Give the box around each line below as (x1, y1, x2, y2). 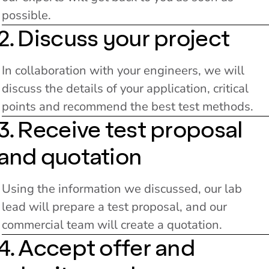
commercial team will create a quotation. (1, 216, 222, 233)
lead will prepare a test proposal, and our (1, 198, 227, 215)
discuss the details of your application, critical (1, 80, 249, 97)
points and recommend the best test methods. (1, 98, 253, 115)
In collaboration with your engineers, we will (1, 62, 244, 79)
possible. (1, 7, 51, 23)
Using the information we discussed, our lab (1, 180, 242, 197)
